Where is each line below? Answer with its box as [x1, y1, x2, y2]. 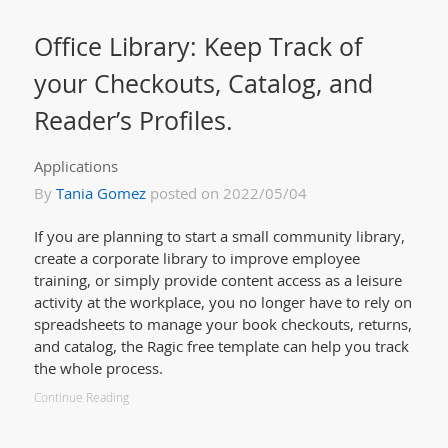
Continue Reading [33, 388, 129, 406]
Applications [33, 155, 118, 176]
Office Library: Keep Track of [33, 28, 362, 63]
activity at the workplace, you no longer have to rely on [33, 291, 412, 312]
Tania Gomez [55, 182, 146, 203]
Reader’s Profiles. [33, 102, 233, 137]
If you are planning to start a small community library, [33, 225, 405, 246]
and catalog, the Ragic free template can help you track [33, 335, 409, 356]
